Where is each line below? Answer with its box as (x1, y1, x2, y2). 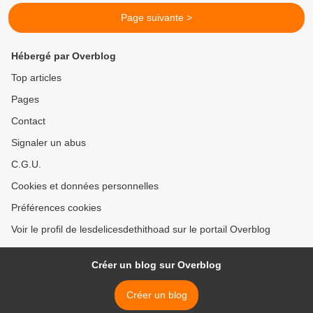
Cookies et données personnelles (11, 180, 159, 192)
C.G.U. (11, 159, 41, 170)
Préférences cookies (11, 202, 101, 214)
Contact (11, 115, 45, 127)
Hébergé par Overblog (11, 50, 116, 62)
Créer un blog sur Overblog (92, 259, 221, 271)
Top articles (11, 72, 61, 84)
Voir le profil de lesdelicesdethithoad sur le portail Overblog (11, 224, 270, 235)
